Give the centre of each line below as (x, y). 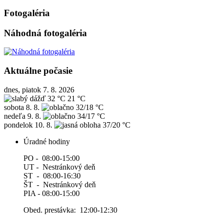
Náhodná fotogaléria (45, 33)
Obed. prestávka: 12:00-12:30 (70, 210)
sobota (14, 107)
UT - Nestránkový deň (59, 167)
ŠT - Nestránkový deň (60, 184)
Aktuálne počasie (38, 71)
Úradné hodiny (47, 141)
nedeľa (15, 116)
